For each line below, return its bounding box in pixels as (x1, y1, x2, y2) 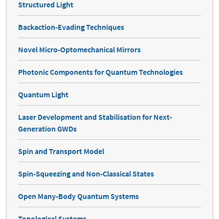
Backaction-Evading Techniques (18, 22, 124, 32)
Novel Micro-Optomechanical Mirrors (18, 44, 141, 55)
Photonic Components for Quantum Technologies (18, 67, 183, 77)
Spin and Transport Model (18, 146, 104, 156)
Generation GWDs (18, 124, 77, 134)
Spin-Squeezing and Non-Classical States (18, 169, 154, 179)
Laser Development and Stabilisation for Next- (18, 112, 172, 122)
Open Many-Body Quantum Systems (18, 191, 139, 201)
